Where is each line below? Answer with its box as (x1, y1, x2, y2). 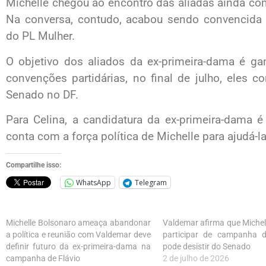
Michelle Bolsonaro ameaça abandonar (6, 218, 151, 228)
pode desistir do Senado (162, 242, 251, 252)
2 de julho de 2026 (162, 254, 229, 264)
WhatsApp (76, 177, 111, 188)
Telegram (135, 177, 167, 188)
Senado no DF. (6, 87, 78, 102)
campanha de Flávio (6, 254, 80, 264)
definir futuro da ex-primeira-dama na (6, 242, 151, 252)
